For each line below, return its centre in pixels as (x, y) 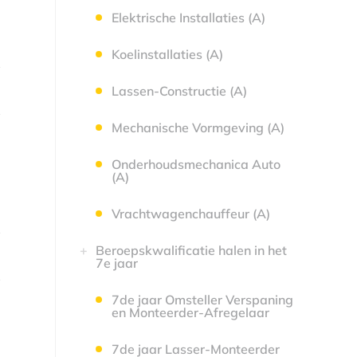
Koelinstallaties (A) (167, 54)
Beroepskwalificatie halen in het (191, 250)
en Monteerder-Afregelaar (190, 312)
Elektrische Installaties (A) (188, 18)
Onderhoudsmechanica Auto (196, 164)
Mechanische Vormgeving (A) (198, 127)
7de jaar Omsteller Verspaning (202, 300)
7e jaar (116, 263)
